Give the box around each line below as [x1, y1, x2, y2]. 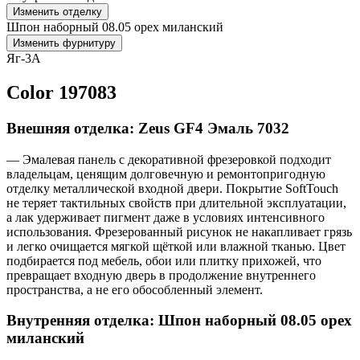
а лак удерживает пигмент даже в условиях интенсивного [6, 210, 325, 224]
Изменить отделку [13, 6, 102, 18]
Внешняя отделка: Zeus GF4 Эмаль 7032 [6, 119, 289, 137]
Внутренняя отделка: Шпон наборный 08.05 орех [6, 312, 352, 329]
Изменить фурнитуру [13, 37, 116, 49]
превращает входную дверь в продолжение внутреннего [6, 268, 316, 282]
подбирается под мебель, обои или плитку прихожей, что [6, 253, 321, 268]
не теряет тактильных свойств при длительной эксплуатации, [6, 195, 346, 210]
